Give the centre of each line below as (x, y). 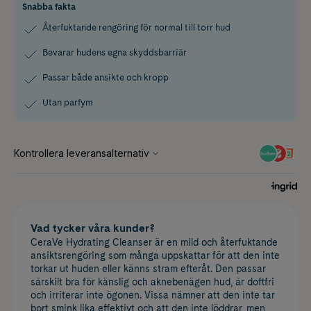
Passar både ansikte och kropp (106, 77)
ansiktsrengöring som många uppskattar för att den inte (155, 255)
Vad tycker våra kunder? (93, 228)
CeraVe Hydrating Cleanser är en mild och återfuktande (154, 242)
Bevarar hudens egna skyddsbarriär (115, 52)
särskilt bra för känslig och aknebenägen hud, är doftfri (152, 281)
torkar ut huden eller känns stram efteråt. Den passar (148, 268)
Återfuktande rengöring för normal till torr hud (136, 27)
